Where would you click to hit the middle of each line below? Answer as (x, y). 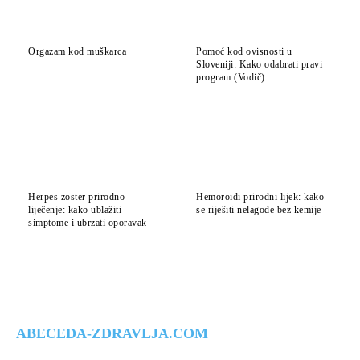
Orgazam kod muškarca (77, 51)
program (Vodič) (231, 77)
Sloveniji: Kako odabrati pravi (259, 64)
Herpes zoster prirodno (76, 197)
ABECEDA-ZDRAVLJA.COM (112, 334)
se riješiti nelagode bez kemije (259, 210)
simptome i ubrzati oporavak (88, 223)
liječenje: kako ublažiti (75, 210)
